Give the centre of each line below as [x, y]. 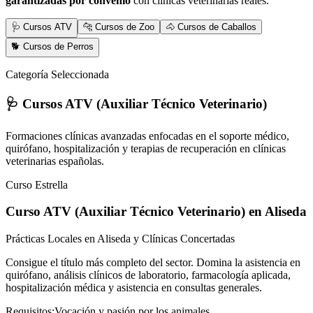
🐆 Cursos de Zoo [119, 27]
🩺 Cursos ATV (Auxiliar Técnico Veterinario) [136, 103]
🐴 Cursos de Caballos [211, 27]
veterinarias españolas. [55, 161]
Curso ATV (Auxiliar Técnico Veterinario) [125, 212]
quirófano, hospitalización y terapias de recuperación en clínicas [146, 148]
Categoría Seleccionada [57, 75]
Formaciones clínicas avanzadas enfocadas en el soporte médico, [147, 136]
